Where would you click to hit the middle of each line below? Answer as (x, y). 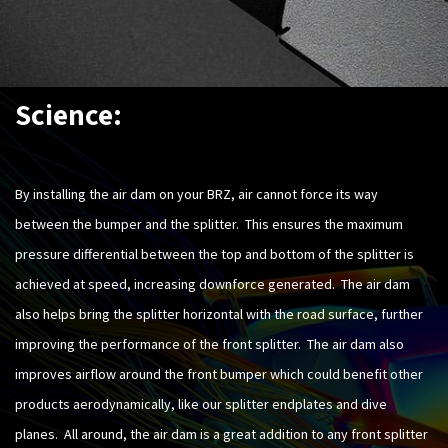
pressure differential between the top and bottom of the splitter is (214, 253)
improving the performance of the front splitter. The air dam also (209, 343)
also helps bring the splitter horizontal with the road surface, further (219, 313)
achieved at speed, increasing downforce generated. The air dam (212, 283)
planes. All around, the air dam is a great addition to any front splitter (221, 433)
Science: (68, 113)
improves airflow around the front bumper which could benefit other (219, 373)
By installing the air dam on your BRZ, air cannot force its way (196, 193)
